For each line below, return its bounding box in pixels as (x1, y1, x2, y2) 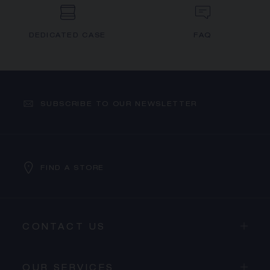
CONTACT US (22, 224, 106, 233)
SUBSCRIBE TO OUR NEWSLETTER (40, 101, 197, 108)
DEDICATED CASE (28, 33, 107, 40)
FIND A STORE (40, 165, 105, 172)
